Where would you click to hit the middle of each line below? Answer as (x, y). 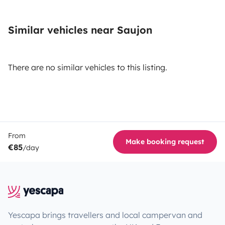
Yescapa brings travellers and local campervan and (105, 215)
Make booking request (165, 141)
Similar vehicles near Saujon (80, 30)
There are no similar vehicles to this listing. (88, 67)
